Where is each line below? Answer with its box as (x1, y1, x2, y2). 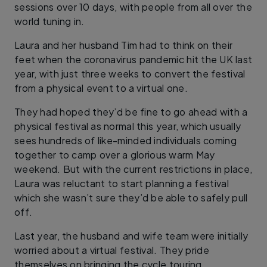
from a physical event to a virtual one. (14, 81, 188, 94)
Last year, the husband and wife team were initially (14, 229, 249, 242)
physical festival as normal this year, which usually (14, 119, 241, 132)
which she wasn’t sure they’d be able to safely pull (14, 191, 248, 204)
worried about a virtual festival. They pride (14, 243, 209, 256)
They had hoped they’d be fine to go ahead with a (14, 105, 248, 118)
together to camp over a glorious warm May (14, 148, 215, 161)
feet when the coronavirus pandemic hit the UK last (14, 52, 253, 66)
